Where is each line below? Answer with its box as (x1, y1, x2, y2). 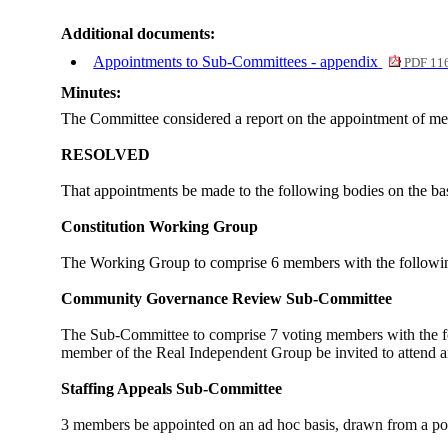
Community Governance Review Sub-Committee (61, 290, 393, 308)
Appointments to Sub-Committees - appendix (93, 53, 383, 71)
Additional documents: (61, 25, 216, 43)
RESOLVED (61, 146, 151, 164)
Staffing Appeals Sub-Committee (61, 380, 283, 398)
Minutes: (61, 84, 122, 102)
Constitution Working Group (61, 218, 259, 236)
